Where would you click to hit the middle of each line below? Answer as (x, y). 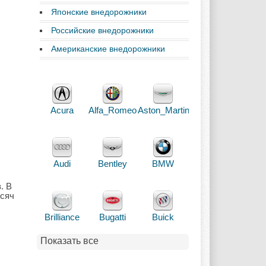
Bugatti (113, 217)
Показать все (69, 241)
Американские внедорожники (108, 49)
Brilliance (62, 217)
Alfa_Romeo (113, 110)
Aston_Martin (164, 110)
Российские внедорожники (102, 30)
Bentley (113, 164)
